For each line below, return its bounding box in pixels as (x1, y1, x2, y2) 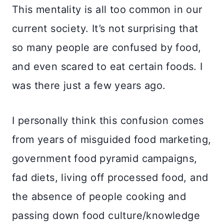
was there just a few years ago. (12, 79, 169, 91)
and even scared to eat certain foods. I (12, 60, 203, 72)
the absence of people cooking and (12, 190, 186, 202)
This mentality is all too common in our (12, 3, 202, 15)
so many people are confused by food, (12, 41, 201, 53)
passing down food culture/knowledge (12, 209, 200, 221)
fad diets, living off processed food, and (12, 171, 208, 183)
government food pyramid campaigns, (12, 152, 197, 164)
